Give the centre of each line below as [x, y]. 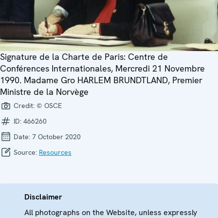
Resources [55, 153]
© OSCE [49, 106]
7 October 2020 [56, 137]
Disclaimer [43, 197]
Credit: [24, 106]
